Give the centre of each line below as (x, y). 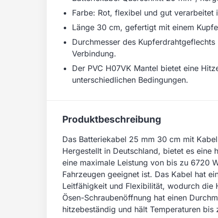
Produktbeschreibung (112, 119)
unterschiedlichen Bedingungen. (130, 80)
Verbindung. (94, 54)
